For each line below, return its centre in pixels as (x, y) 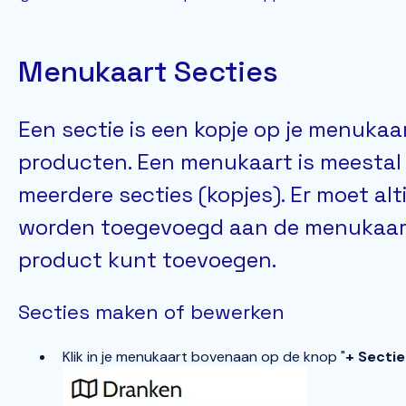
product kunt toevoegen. (150, 260)
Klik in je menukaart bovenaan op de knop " (203, 357)
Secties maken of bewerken (151, 311)
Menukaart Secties (148, 71)
